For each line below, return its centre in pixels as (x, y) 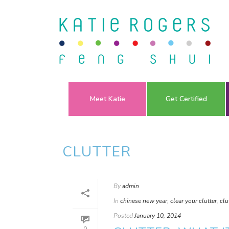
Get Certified (186, 99)
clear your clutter (193, 201)
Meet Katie (107, 99)
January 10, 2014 (158, 216)
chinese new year (144, 201)
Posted (123, 216)
